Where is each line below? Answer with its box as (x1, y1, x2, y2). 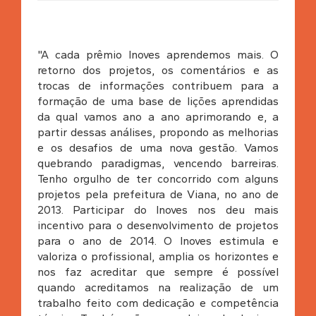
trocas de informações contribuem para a (37, 78, 279, 92)
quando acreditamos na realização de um (37, 280, 279, 294)
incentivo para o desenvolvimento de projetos (37, 218, 279, 232)
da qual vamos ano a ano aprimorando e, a (37, 109, 279, 123)
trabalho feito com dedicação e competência (37, 296, 279, 310)
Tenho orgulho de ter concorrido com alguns (37, 171, 279, 186)
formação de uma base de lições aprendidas (37, 94, 279, 108)
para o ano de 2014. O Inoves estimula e (37, 233, 279, 248)
